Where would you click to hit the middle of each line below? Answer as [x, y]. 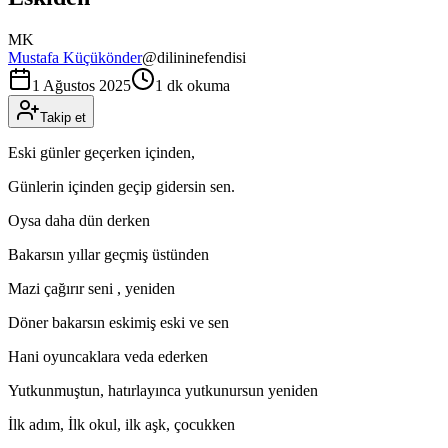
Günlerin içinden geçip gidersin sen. [121, 186]
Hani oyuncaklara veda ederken [108, 356]
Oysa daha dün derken [79, 220]
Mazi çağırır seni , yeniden [91, 288]
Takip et [63, 117]
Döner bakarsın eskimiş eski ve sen [118, 322]
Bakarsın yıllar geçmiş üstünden [108, 254]
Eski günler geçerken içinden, [101, 152]
